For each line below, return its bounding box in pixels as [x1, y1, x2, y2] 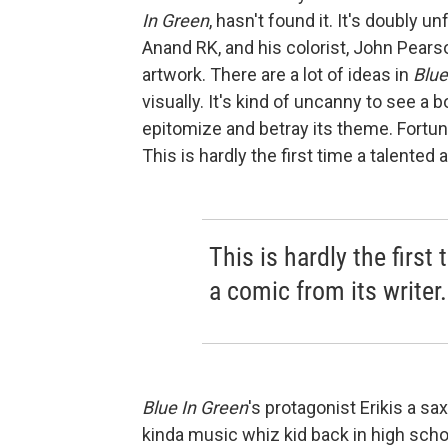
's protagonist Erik [248, 397, 389, 419]
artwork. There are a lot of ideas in [142, 64, 413, 86]
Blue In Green [142, 397, 248, 419]
